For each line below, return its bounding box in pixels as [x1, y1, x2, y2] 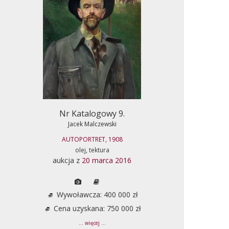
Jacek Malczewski [67, 119, 117, 128]
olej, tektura [75, 145, 109, 154]
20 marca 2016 [82, 155, 131, 165]
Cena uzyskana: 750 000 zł [51, 203, 141, 213]
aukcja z [53, 155, 82, 165]
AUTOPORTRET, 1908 [61, 134, 123, 144]
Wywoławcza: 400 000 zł [54, 189, 138, 199]
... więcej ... [78, 219, 106, 226]
